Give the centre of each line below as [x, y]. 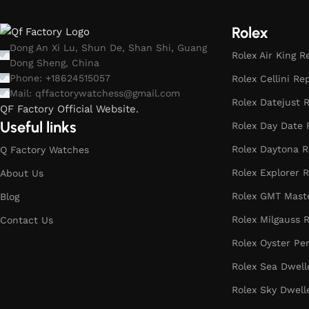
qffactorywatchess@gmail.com [108, 93]
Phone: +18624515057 [60, 78]
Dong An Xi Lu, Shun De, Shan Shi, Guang [108, 48]
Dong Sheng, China [54, 63]
